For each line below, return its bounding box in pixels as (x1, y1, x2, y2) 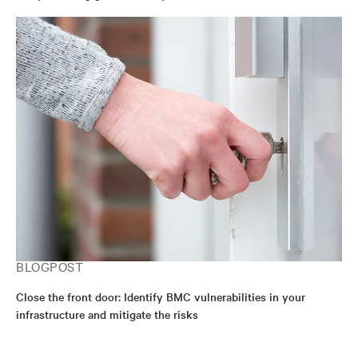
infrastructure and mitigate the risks (16, 306, 198, 322)
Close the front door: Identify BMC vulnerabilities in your (16, 288, 305, 304)
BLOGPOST (16, 257, 83, 275)
